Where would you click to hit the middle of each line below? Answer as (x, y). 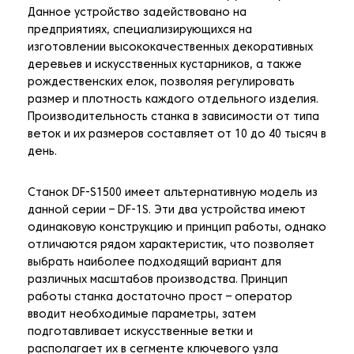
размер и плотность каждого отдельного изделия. (173, 100)
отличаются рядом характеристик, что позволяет (171, 246)
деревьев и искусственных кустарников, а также (165, 66)
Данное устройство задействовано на (137, 13)
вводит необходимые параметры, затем (142, 315)
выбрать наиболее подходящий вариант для (154, 263)
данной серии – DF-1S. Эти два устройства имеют (167, 211)
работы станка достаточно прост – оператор (160, 298)
